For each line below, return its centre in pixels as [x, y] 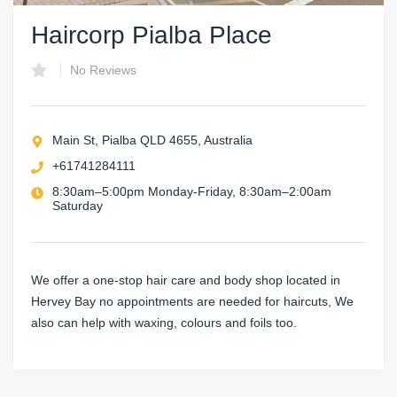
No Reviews [103, 70]
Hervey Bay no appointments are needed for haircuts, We [192, 301]
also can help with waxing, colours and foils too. [164, 322]
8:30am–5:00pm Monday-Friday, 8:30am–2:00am [192, 191]
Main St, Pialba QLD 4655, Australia [152, 140]
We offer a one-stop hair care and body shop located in [186, 280]
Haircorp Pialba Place [152, 35]
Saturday [78, 205]
